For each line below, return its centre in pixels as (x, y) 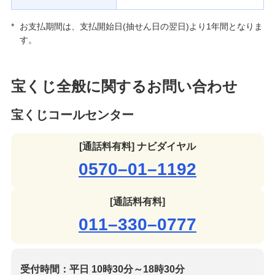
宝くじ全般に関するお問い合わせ (124, 86)
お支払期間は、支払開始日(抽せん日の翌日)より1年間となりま (141, 26)
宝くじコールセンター (72, 115)
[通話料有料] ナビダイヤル (137, 146)
